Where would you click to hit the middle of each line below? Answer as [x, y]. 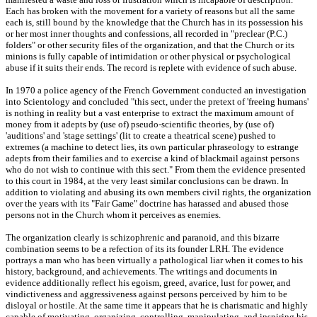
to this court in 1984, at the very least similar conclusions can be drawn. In [147, 181]
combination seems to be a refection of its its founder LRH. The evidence [145, 249]
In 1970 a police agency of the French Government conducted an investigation [156, 91]
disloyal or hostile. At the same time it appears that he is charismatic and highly [157, 306]
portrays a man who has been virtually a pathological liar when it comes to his [154, 260]
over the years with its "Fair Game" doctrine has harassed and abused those [147, 204]
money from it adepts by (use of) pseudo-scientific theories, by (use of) [140, 125]
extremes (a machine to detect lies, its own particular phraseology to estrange [152, 147]
